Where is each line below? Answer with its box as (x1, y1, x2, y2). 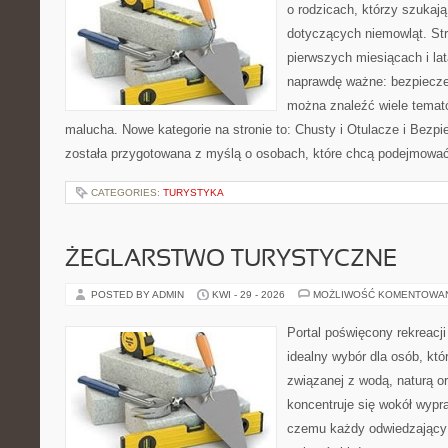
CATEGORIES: (91, 187, 163, 198)
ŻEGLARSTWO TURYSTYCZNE (65, 249, 397, 271)
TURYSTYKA (163, 187, 224, 198)
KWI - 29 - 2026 (212, 289, 285, 300)
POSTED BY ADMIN (91, 289, 187, 300)
